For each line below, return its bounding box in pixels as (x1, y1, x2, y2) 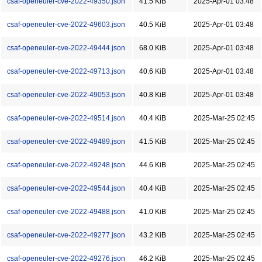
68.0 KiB (139, 44, 166, 52)
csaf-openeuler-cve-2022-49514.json (7, 114, 125, 122)
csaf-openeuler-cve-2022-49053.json (7, 91, 125, 99)
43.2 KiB (139, 231, 166, 239)
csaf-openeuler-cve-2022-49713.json (7, 67, 125, 75)
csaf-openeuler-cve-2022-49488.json (7, 208, 125, 216)
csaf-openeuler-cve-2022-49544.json (7, 184, 125, 192)
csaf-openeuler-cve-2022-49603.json (7, 20, 125, 29)
